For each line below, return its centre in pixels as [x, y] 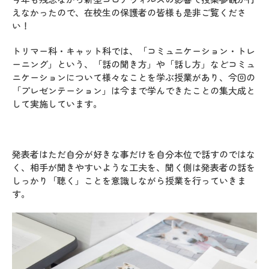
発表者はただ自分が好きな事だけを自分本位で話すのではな [134, 154]
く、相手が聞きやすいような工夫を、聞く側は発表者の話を [134, 168]
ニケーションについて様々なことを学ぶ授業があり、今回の [134, 77]
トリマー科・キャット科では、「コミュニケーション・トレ [134, 51]
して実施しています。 [57, 104]
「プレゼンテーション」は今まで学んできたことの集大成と [134, 91]
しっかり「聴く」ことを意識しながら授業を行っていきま [129, 181]
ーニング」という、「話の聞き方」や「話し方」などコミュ [134, 64]
